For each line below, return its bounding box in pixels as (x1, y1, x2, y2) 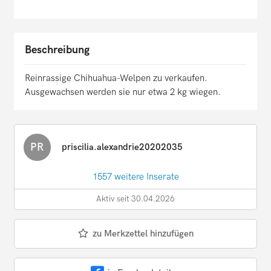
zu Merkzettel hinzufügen (92, 228, 194, 240)
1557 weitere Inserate (92, 171, 179, 183)
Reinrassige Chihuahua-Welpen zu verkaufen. (25, 73, 207, 84)
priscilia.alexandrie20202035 (62, 142, 183, 153)
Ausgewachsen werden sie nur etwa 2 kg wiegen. (25, 87, 221, 98)
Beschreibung (25, 44, 90, 57)
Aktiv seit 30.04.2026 (96, 194, 175, 204)
